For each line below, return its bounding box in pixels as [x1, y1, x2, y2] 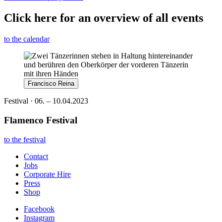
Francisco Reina [28, 80, 74, 88]
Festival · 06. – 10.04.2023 [4, 97, 88, 106]
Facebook [24, 204, 55, 213]
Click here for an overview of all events [4, 11, 203, 25]
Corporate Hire [24, 169, 71, 178]
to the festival [4, 135, 46, 144]
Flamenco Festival [4, 114, 77, 125]
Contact [24, 152, 48, 161]
